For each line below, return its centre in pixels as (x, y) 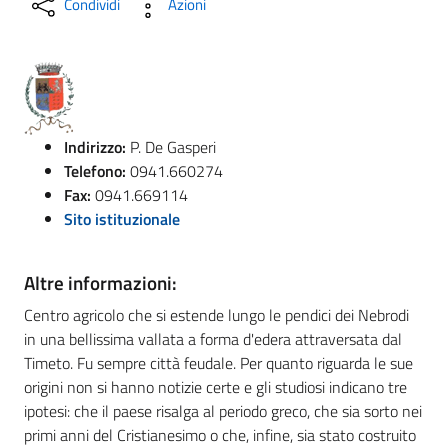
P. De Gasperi (171, 147)
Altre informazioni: (100, 282)
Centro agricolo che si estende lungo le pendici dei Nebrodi (216, 315)
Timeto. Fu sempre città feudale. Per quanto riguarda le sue (218, 363)
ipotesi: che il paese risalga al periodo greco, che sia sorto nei (223, 411)
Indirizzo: (95, 147)
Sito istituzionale (122, 219)
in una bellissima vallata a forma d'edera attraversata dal (213, 339)
